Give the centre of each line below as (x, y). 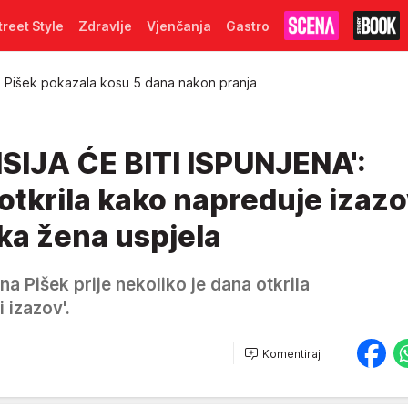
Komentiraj (291, 353)
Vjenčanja (179, 25)
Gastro (248, 25)
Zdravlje (105, 25)
